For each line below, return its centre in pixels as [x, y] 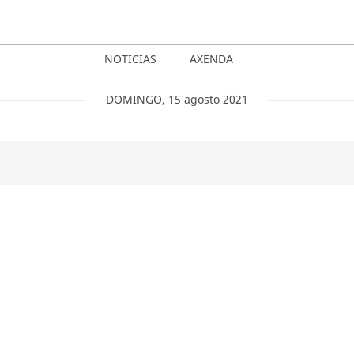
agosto [202, 99]
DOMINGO [134, 99]
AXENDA [211, 59]
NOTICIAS [130, 59]
